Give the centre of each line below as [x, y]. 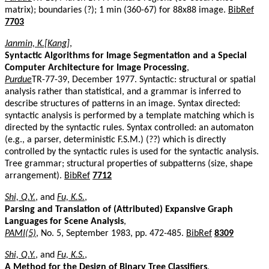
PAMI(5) [20, 233]
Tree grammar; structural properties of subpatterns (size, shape [129, 164]
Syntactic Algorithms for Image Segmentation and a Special [126, 56]
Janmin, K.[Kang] [37, 44]
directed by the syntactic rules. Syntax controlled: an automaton [129, 128]
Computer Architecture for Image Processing [96, 68]
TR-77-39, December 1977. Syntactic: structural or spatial [144, 80]
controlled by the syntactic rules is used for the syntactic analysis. [132, 152]
